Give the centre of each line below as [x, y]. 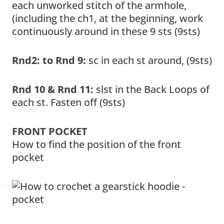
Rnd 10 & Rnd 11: [54, 89]
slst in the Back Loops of [153, 89]
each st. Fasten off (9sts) [68, 102]
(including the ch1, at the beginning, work [107, 18]
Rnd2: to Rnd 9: [50, 60]
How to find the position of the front [96, 144]
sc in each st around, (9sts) [150, 60]
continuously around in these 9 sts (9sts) [106, 31]
